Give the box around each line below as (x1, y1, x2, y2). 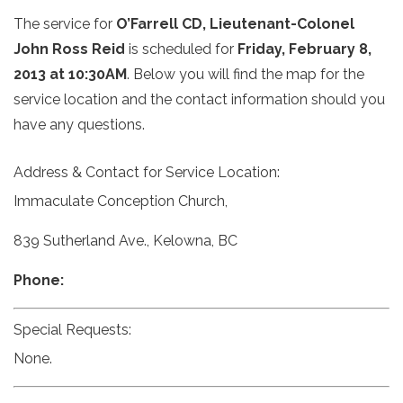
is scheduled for (125, 40, 237, 58)
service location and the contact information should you (13, 91, 385, 108)
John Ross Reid (13, 40, 125, 58)
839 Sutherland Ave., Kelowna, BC (13, 232, 237, 249)
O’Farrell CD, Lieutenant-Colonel (116, 15, 354, 32)
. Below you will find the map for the (127, 66, 364, 83)
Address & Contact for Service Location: (13, 164, 280, 181)
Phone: (13, 272, 64, 289)
